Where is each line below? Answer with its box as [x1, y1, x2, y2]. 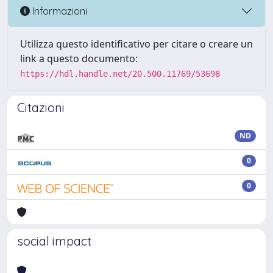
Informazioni [30, 4, 87, 17]
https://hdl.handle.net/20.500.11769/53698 [20, 69, 220, 79]
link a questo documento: [20, 52, 138, 65]
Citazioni [17, 100, 65, 115]
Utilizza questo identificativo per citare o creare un [20, 37, 253, 51]
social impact [17, 233, 91, 249]
